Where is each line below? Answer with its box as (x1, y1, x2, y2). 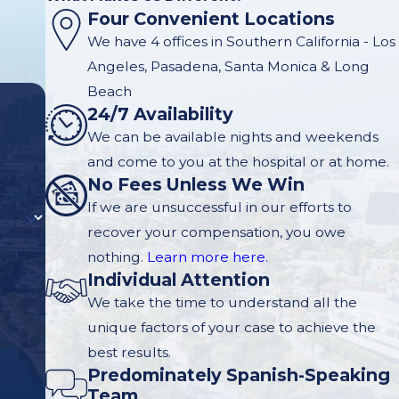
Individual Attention (86, 269, 270, 291)
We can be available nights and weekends (86, 128, 379, 146)
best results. (86, 344, 171, 362)
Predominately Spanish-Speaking (86, 364, 390, 387)
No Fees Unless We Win (86, 174, 305, 196)
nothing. (86, 248, 147, 266)
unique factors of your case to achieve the (86, 319, 376, 337)
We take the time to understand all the (86, 294, 357, 312)
